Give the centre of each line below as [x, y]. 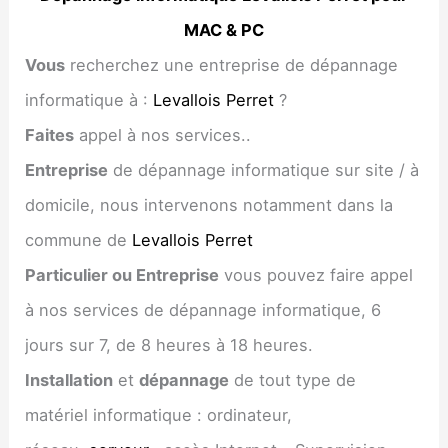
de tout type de [293, 379]
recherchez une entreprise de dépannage [232, 64]
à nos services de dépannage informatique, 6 [203, 309]
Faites [50, 134]
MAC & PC [224, 29]
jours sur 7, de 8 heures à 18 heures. [169, 344]
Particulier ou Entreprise [122, 274]
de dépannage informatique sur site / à [264, 169]
